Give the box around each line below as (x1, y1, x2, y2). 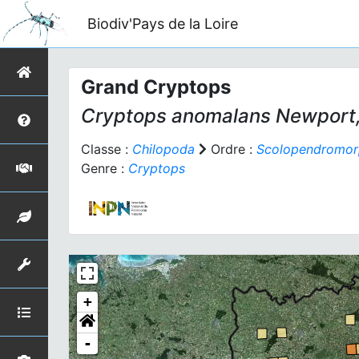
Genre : (81, 160, 128, 176)
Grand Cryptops (81, 75, 231, 99)
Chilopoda (132, 141, 195, 157)
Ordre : (207, 141, 256, 157)
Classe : (81, 141, 132, 157)
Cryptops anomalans (81, 104, 271, 127)
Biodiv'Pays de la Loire (87, 14, 238, 32)
